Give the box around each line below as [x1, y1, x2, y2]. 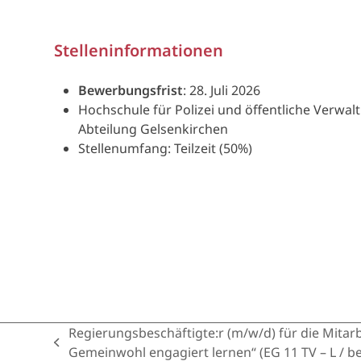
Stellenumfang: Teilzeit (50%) [78, 139, 253, 157]
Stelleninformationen [54, 39, 224, 61]
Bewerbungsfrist [78, 81, 184, 99]
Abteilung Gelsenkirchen [78, 120, 229, 138]
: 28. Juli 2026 [183, 81, 261, 99]
